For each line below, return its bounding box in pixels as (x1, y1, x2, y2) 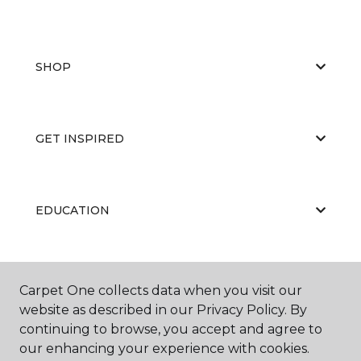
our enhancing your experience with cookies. (19, 341, 309, 356)
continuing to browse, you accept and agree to (19, 322, 322, 337)
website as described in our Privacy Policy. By (19, 302, 307, 317)
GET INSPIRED (35, 131, 124, 146)
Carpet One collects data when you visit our (19, 283, 302, 298)
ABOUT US (35, 274, 98, 289)
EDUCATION (35, 202, 110, 218)
